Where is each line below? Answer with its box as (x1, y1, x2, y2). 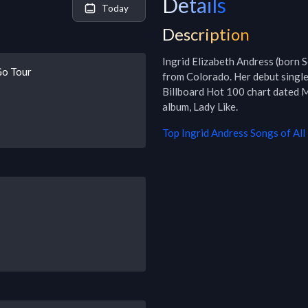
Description (162, 24, 250, 44)
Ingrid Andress (181, 126, 248, 139)
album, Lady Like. (162, 100, 238, 113)
